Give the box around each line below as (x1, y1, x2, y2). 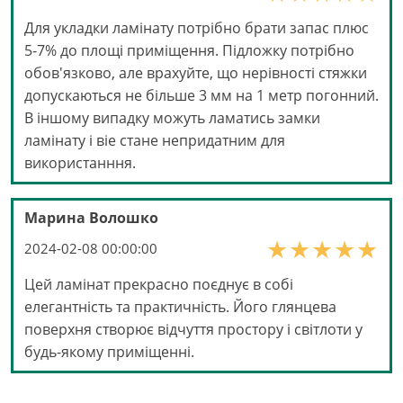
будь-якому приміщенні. (24, 342, 194, 363)
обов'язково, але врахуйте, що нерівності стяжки (24, 63, 367, 84)
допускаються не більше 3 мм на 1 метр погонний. (24, 85, 379, 106)
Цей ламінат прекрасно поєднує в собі (24, 274, 293, 295)
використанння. (24, 153, 136, 174)
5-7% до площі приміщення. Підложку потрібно (24, 40, 354, 61)
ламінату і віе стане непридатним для (24, 130, 285, 151)
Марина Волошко (24, 208, 158, 228)
